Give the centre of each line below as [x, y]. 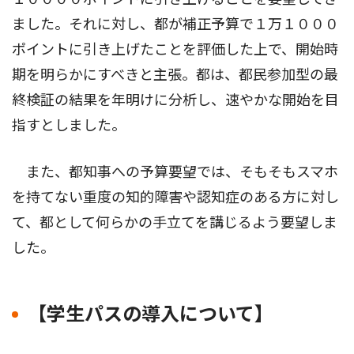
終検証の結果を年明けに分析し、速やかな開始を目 [175, 100]
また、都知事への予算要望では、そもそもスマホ [175, 172]
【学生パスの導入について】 [151, 315]
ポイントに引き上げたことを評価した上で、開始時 [175, 50]
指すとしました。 [69, 126]
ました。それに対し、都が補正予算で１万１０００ [175, 24]
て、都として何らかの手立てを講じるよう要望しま [175, 223]
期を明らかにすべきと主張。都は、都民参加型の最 [175, 75]
